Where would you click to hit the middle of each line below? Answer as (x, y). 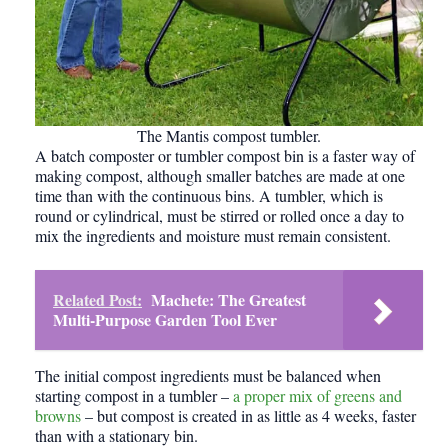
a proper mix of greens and (317, 396)
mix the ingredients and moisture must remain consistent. (213, 236)
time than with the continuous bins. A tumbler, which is (209, 196)
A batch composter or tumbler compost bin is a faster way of (225, 156)
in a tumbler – (185, 396)
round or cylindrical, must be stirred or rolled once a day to (219, 216)
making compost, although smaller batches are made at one (220, 176)
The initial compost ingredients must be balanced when (208, 376)
